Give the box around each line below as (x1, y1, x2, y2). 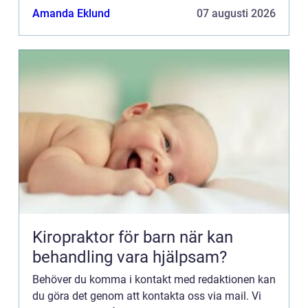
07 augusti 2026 (197, 6, 276, 20)
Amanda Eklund (32, 6, 110, 20)
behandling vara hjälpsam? (32, 247, 227, 267)
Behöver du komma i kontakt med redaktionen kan (32, 272, 276, 286)
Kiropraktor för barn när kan (32, 227, 179, 247)
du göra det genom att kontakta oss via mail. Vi (32, 289, 261, 302)
